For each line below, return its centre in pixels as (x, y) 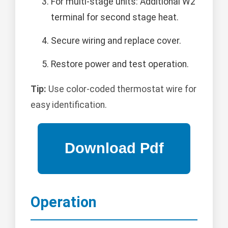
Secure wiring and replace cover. (116, 40)
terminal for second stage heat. (115, 17)
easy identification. (69, 105)
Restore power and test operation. (120, 64)
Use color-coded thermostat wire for (121, 89)
